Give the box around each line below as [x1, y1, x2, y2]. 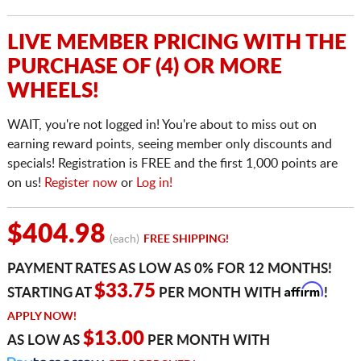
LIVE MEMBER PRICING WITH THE [6, 32, 346, 54]
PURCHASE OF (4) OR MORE [6, 56, 282, 78]
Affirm [284, 281, 322, 298]
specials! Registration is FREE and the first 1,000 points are [6, 157, 338, 171]
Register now [44, 176, 118, 190]
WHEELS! [6, 81, 99, 102]
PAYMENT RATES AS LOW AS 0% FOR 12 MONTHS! [6, 262, 332, 276]
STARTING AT [6, 286, 94, 301]
